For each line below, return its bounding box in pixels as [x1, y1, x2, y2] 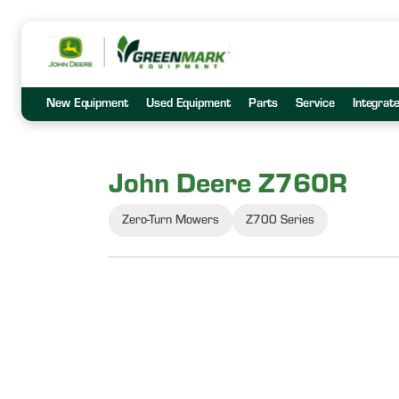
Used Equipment [145, 99, 231, 111]
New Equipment [46, 99, 128, 111]
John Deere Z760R [109, 174, 347, 202]
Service [296, 99, 335, 111]
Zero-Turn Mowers [122, 216, 219, 228]
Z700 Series [246, 216, 314, 228]
